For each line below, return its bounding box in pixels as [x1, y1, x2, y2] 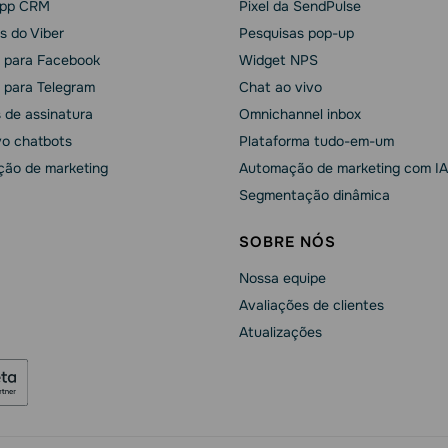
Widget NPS [239, 51, 318, 69]
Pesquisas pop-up [239, 24, 354, 42]
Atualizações [239, 323, 322, 341]
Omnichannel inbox [239, 105, 361, 123]
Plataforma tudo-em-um [239, 132, 394, 150]
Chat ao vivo [239, 78, 322, 96]
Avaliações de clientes [239, 296, 384, 314]
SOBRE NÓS [239, 232, 336, 252]
